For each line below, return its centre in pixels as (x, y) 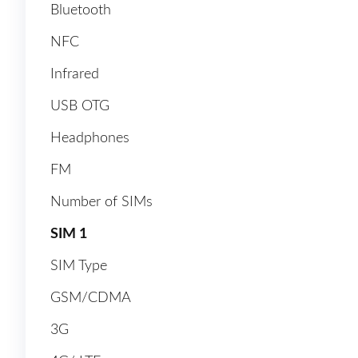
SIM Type (79, 267)
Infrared (75, 75)
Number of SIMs (101, 203)
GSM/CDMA (91, 298)
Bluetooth (81, 11)
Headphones (90, 139)
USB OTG (80, 107)
